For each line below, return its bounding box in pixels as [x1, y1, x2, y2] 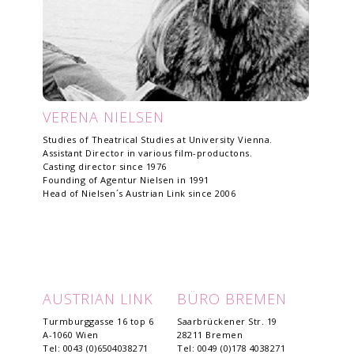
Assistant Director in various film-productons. [43, 147, 252, 159]
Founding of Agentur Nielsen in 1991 [43, 174, 209, 186]
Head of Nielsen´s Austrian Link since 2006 [43, 187, 235, 199]
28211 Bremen [177, 329, 243, 341]
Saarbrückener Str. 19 [177, 315, 277, 327]
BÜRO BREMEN [177, 289, 287, 308]
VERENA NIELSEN [43, 107, 164, 126]
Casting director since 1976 [43, 160, 167, 172]
